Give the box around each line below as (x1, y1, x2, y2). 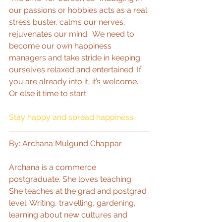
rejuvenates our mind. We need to (9, 29, 136, 39)
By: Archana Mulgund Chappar (9, 139, 122, 149)
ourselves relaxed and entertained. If (9, 65, 143, 75)
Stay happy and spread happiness (9, 112, 133, 122)
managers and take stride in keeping (9, 53, 142, 63)
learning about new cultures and (9, 210, 129, 220)
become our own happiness (9, 41, 113, 51)
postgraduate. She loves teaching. (9, 174, 135, 184)
